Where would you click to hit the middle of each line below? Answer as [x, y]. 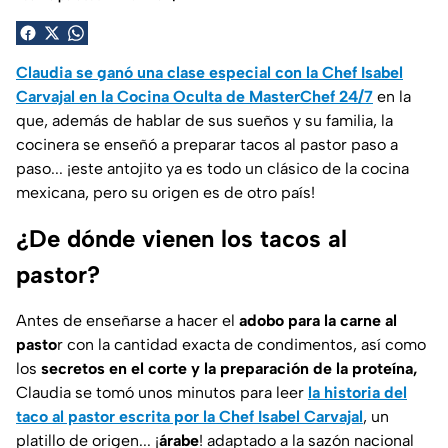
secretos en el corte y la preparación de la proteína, [227, 368]
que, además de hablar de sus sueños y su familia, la [204, 120]
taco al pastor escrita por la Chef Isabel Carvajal [189, 416]
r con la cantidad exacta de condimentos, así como [241, 344]
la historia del [357, 392]
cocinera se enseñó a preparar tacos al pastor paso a [207, 144]
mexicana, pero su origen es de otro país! [165, 192]
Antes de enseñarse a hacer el [127, 320]
